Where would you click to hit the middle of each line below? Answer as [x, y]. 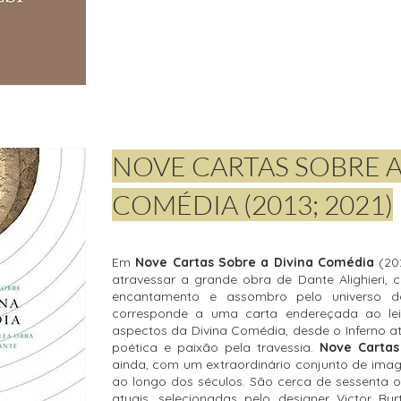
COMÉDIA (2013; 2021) [252, 205]
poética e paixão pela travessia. [216, 347]
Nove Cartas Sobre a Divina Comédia [257, 262]
